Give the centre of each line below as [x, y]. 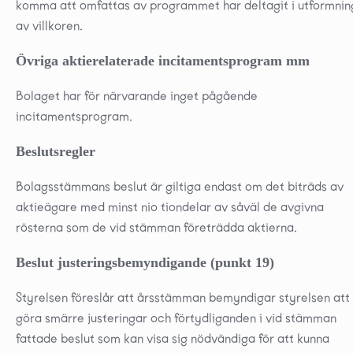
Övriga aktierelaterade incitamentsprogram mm [163, 60]
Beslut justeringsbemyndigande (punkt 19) [145, 262]
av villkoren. [49, 25]
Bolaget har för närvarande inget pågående [137, 95]
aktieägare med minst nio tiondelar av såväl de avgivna [170, 206]
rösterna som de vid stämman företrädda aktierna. [156, 227]
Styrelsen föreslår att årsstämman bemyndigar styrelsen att [183, 297]
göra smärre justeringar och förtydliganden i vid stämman [176, 318]
